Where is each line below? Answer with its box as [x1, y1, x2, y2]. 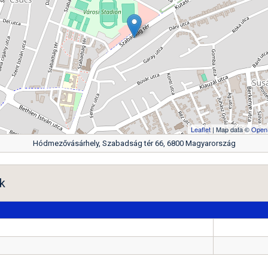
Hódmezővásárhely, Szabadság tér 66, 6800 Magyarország [32, 139, 236, 148]
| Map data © [211, 124, 251, 134]
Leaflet [191, 124, 211, 134]
